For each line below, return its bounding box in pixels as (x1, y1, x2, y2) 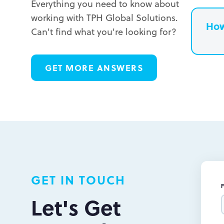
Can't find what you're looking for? (31, 24, 176, 38)
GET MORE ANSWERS (45, 61, 143, 74)
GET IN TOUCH (31, 170, 125, 188)
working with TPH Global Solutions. (31, 10, 178, 24)
